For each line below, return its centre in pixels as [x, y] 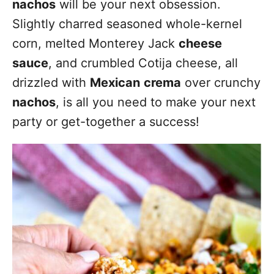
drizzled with [51, 83]
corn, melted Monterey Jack [95, 43]
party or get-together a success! [106, 122]
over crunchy [221, 83]
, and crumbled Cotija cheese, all [143, 63]
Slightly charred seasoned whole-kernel [127, 24]
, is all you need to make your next [156, 102]
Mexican [115, 83]
